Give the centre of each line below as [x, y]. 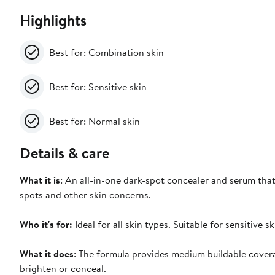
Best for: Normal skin [95, 121]
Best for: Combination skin [107, 52]
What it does [47, 254]
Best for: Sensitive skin [98, 87]
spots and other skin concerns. [85, 195]
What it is [40, 180]
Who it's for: [47, 224]
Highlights [53, 21]
